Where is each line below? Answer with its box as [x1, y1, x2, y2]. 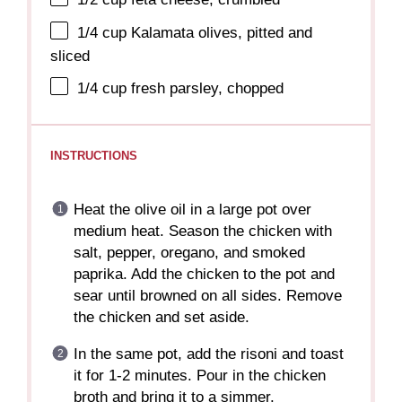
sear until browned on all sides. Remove [73, 287, 342, 305]
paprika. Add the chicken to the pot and [73, 266, 335, 284]
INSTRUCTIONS [50, 148, 138, 162]
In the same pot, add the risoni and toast [73, 345, 344, 363]
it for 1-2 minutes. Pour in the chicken [73, 367, 326, 385]
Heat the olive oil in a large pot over [73, 201, 311, 219]
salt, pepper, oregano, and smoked [73, 244, 305, 262]
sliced [50, 48, 91, 66]
